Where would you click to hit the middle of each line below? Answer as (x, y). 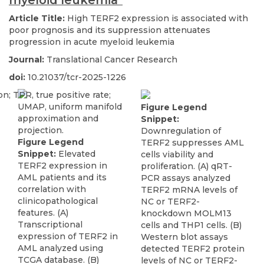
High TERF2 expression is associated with (158, 18)
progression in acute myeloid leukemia (92, 42)
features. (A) (43, 213)
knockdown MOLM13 (186, 214)
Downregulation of (181, 131)
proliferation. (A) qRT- (187, 166)
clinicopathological (58, 201)
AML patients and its (62, 177)
